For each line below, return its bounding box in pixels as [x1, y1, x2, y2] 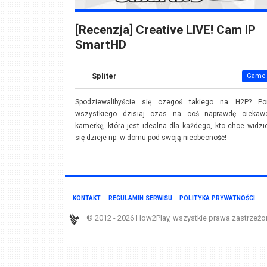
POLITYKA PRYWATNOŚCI [179, 194, 256, 202]
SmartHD [74, 38, 126, 52]
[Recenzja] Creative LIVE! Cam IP [74, 23, 256, 38]
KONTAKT [72, 194, 101, 202]
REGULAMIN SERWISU [108, 194, 172, 202]
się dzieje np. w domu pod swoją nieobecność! [74, 133, 226, 142]
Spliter [91, 72, 117, 81]
